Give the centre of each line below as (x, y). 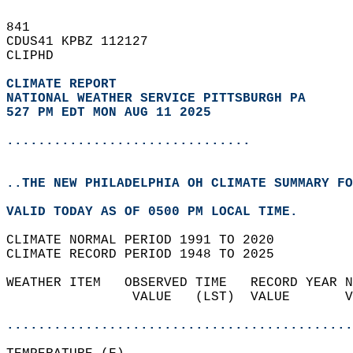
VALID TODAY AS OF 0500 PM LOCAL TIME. (160, 212)
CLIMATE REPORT (65, 84)
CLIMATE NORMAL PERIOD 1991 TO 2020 (148, 240)
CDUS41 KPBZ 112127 (85, 42)
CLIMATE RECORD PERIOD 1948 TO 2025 (148, 255)
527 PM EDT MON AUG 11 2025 (109, 113)
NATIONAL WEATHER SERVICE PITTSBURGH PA (156, 98)
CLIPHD (38, 56)
